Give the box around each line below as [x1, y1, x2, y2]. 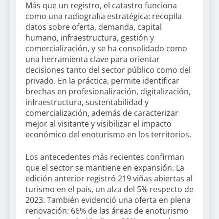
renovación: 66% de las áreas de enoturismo [25, 205, 189, 217]
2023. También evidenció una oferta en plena [25, 195, 191, 206]
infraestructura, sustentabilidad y [25, 97, 149, 108]
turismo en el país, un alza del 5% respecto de [25, 184, 194, 195]
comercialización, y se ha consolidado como [25, 43, 187, 54]
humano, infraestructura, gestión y [25, 32, 154, 44]
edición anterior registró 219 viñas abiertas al [25, 173, 193, 184]
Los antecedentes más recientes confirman [25, 152, 184, 163]
